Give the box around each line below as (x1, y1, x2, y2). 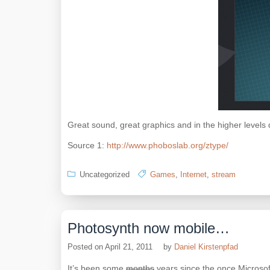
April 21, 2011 (105, 242, 152, 251)
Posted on (67, 242, 105, 251)
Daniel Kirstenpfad (174, 242, 238, 251)
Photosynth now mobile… (67, 220, 230, 236)
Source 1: (67, 140, 107, 150)
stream (212, 170, 236, 179)
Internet (180, 170, 207, 179)
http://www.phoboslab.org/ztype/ (107, 140, 228, 150)
